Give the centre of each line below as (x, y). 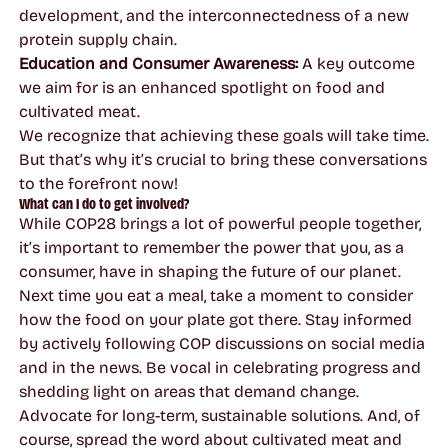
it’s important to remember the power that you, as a (211, 247)
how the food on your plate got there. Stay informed (215, 319)
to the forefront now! (98, 183)
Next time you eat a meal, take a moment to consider (215, 295)
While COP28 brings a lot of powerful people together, (219, 223)
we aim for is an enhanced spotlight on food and (201, 87)
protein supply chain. (97, 39)
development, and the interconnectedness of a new (213, 15)
